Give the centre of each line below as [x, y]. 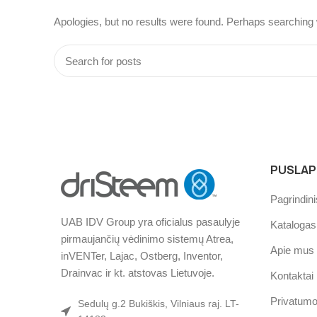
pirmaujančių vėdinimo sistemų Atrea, [147, 239]
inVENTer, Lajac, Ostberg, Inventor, [142, 256]
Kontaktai [292, 276]
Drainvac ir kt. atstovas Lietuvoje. [139, 273]
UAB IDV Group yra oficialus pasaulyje [150, 222]
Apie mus [292, 250]
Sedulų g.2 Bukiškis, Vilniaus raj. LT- [158, 304]
